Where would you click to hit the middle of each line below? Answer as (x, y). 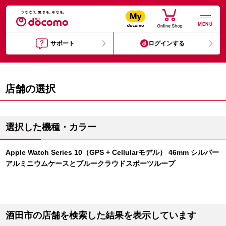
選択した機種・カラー (51, 127)
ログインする (167, 43)
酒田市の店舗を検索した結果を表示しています (101, 215)
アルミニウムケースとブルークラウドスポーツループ (90, 163)
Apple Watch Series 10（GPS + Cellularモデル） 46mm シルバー (112, 152)
